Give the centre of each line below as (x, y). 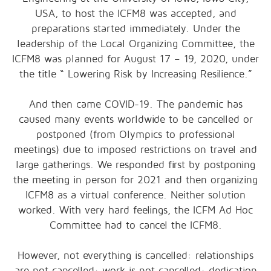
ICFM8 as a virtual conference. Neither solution (135, 195)
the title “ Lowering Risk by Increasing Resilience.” (135, 74)
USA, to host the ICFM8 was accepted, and (135, 14)
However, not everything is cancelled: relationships (135, 256)
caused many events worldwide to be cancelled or (135, 120)
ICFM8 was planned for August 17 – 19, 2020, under (135, 59)
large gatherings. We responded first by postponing (135, 165)
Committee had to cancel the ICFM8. (135, 226)
